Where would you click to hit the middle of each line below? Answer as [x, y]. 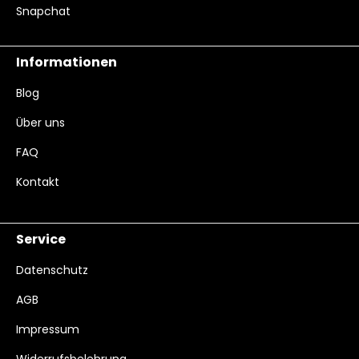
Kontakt [38, 182]
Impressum [48, 329]
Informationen [67, 62]
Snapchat [43, 11]
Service [41, 239]
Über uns [40, 123]
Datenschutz [52, 270]
